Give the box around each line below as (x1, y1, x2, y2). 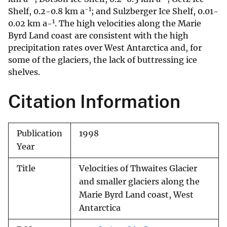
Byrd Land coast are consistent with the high (8, 30, 188, 41)
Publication (17, 129, 62, 139)
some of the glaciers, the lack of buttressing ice (8, 55, 197, 65)
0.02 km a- (8, 18, 52, 29)
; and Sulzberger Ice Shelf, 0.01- (91, 6, 218, 17)
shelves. (8, 67, 40, 78)
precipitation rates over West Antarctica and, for (8, 43, 202, 53)
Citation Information (8, 91, 180, 112)
